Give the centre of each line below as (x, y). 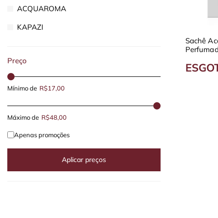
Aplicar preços (84, 160)
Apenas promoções (42, 135)
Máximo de (23, 118)
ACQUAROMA (42, 9)
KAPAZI (30, 27)
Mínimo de (22, 88)
